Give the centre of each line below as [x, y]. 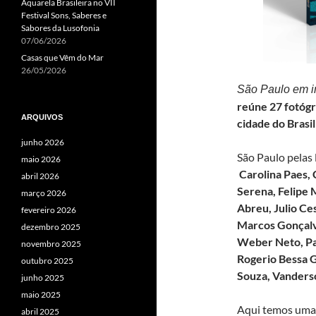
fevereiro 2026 [49, 210]
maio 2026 [41, 159]
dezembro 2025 [51, 227]
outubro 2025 [47, 261]
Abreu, [255, 208]
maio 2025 [41, 294]
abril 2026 [40, 176]
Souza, [255, 275]
